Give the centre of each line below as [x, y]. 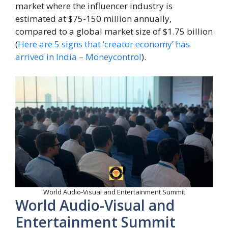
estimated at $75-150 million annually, [93, 19]
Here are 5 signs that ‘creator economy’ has [104, 44]
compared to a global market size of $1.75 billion [114, 32]
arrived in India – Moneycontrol [78, 57]
